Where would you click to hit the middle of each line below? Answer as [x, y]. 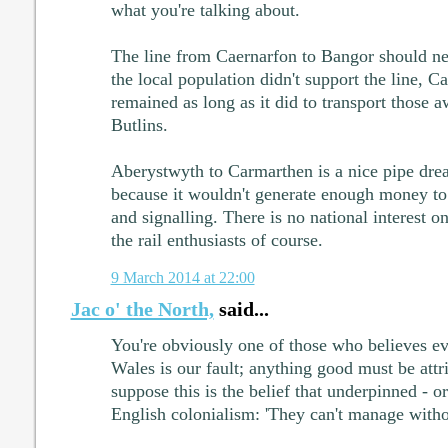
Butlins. [139, 125]
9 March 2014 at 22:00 [182, 278]
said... [241, 309]
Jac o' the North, [142, 309]
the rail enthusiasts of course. [216, 240]
